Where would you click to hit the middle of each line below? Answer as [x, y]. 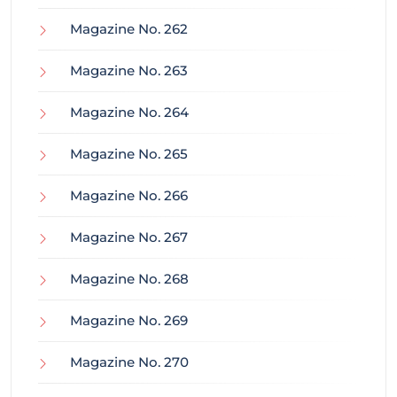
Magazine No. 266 [129, 196]
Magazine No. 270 [129, 362]
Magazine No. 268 [129, 279]
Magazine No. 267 [129, 237]
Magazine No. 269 [129, 321]
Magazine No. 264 [129, 113]
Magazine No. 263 [129, 71]
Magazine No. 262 [129, 29]
